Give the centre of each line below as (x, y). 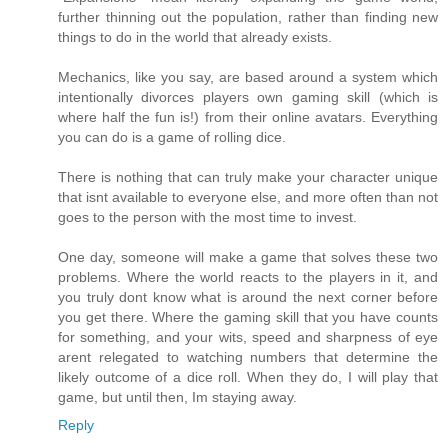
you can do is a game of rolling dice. (172, 137)
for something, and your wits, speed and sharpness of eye (248, 337)
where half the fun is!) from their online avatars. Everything (248, 117)
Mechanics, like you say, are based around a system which (248, 77)
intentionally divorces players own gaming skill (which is (248, 97)
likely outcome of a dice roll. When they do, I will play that (248, 377)
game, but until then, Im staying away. (177, 397)
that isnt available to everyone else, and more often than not (248, 197)
